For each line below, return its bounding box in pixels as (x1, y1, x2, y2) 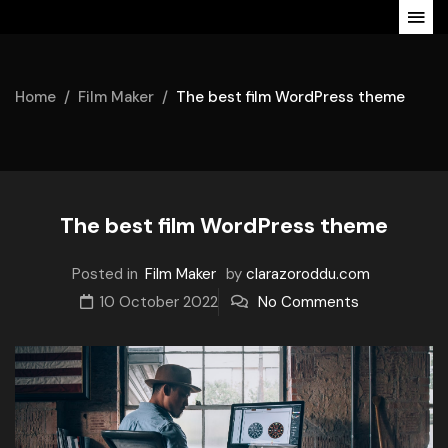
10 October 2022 (98, 292, 218, 312)
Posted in (72, 264, 138, 284)
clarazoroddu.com (246, 264, 370, 284)
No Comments (257, 292, 359, 312)
